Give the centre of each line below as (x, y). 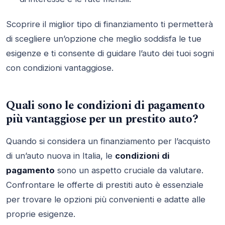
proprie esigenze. (41, 214)
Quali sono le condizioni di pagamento (105, 105)
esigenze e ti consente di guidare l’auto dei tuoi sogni (110, 53)
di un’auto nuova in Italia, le (61, 155)
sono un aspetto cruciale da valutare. (129, 170)
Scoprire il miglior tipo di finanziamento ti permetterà (109, 24)
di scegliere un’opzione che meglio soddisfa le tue (104, 39)
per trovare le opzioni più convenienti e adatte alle (106, 199)
